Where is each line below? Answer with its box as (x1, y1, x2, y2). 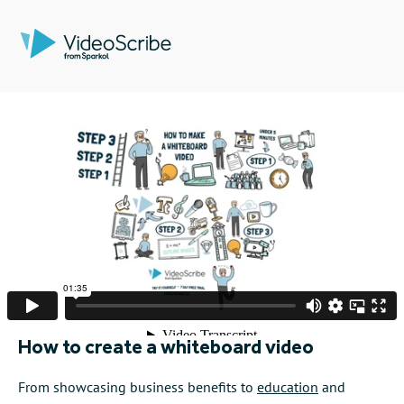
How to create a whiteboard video (18, 334, 314, 359)
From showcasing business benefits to (18, 377, 257, 396)
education (257, 377, 318, 396)
